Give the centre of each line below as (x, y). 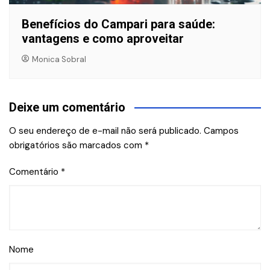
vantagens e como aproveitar (103, 39)
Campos (221, 131)
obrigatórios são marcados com (77, 146)
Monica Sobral (59, 59)
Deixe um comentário (67, 108)
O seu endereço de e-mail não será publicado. (105, 131)
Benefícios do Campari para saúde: (118, 24)
